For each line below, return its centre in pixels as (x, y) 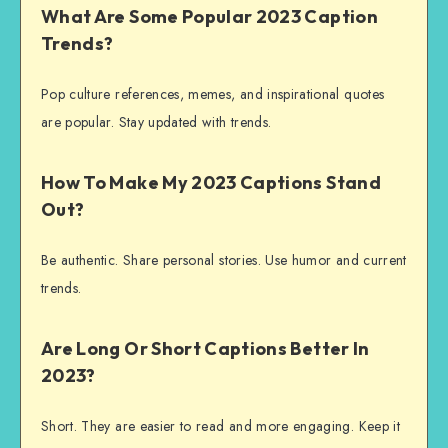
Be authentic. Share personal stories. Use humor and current (224, 259)
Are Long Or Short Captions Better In (205, 349)
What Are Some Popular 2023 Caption (209, 17)
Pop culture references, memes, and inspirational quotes (213, 93)
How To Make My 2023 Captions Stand (211, 183)
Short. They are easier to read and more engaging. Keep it (220, 425)
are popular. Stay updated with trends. (156, 121)
